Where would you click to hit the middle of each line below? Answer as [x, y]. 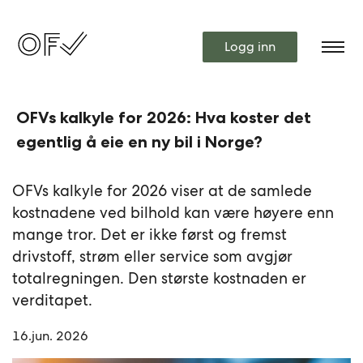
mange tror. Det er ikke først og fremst [150, 235]
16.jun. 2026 [51, 336]
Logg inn [250, 47]
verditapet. [53, 300]
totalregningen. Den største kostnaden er [160, 278]
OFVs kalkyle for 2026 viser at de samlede [162, 191]
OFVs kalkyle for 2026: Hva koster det [164, 117]
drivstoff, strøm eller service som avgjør [153, 256]
